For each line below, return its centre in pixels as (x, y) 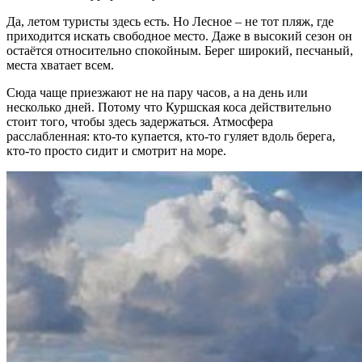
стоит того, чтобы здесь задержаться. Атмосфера (140, 121)
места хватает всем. (60, 65)
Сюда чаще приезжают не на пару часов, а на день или (157, 92)
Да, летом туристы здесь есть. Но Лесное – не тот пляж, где (170, 21)
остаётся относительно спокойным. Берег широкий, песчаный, (180, 50)
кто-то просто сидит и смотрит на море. (116, 150)
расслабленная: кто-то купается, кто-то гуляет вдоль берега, (171, 136)
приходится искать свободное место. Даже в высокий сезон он (179, 36)
